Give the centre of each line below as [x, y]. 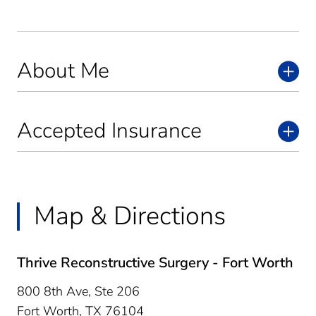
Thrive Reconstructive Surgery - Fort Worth [155, 262]
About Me [63, 71]
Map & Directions [130, 216]
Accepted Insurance [109, 130]
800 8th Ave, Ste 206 [78, 291]
